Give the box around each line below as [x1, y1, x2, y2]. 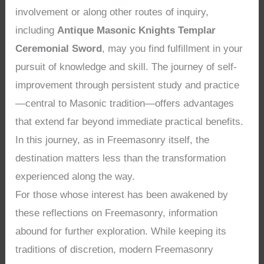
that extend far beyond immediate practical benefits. [15, 116, 244, 128]
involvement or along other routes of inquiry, [15, 6, 209, 18]
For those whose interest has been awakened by [15, 189, 229, 201]
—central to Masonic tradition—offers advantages [15, 98, 235, 110]
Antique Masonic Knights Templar [57, 25, 216, 37]
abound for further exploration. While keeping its [15, 226, 227, 237]
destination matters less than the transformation [15, 153, 226, 164]
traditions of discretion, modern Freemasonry [15, 244, 214, 256]
